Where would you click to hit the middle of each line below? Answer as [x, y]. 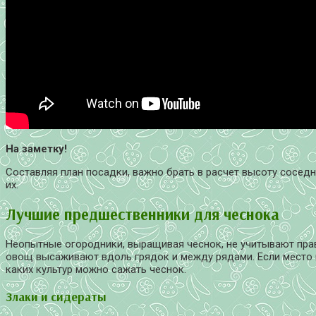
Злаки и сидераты [56, 296]
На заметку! [38, 148]
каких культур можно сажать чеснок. [96, 270]
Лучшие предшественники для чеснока [142, 214]
